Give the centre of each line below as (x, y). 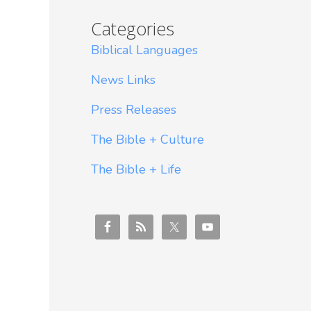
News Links (123, 80)
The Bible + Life (136, 170)
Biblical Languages (144, 50)
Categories (133, 29)
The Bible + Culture (148, 140)
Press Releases (134, 110)
